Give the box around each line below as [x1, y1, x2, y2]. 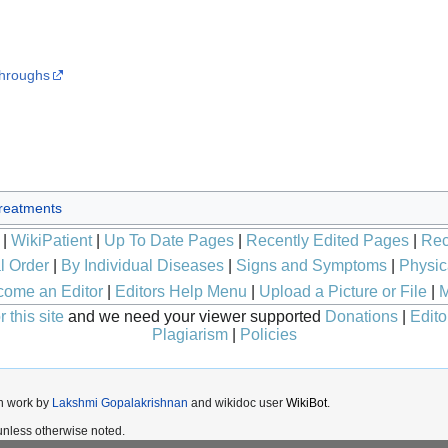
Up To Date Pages [104, 232, 234, 250]
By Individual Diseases [60, 256, 224, 274]
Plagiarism [152, 326, 228, 344]
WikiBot [286, 396, 327, 411]
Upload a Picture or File [258, 282, 427, 300]
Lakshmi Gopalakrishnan [52, 396, 188, 411]
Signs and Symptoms [235, 256, 387, 274]
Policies [240, 326, 297, 344]
